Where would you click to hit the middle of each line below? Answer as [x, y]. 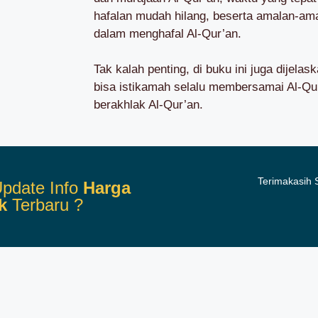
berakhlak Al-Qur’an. [148, 105]
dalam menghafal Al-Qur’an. [168, 33]
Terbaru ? [45, 204]
